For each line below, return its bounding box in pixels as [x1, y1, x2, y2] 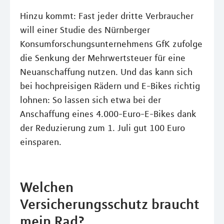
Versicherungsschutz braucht [20, 195, 199, 212]
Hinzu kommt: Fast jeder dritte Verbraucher [20, 10, 193, 21]
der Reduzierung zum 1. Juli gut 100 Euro [20, 122, 185, 133]
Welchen [20, 178, 73, 195]
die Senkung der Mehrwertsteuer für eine [20, 52, 185, 63]
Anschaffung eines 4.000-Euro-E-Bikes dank [20, 108, 196, 119]
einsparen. [20, 136, 61, 147]
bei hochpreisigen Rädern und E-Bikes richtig [20, 80, 200, 91]
